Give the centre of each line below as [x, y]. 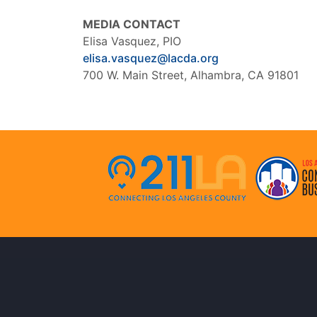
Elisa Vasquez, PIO [132, 41]
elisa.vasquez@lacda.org [151, 58]
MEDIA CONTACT [132, 24]
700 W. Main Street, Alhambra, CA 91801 [191, 75]
